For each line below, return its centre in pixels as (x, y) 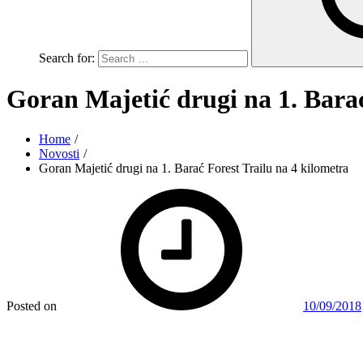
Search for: (67, 58)
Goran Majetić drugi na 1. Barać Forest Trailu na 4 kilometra (194, 168)
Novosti (59, 153)
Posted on (32, 305)
